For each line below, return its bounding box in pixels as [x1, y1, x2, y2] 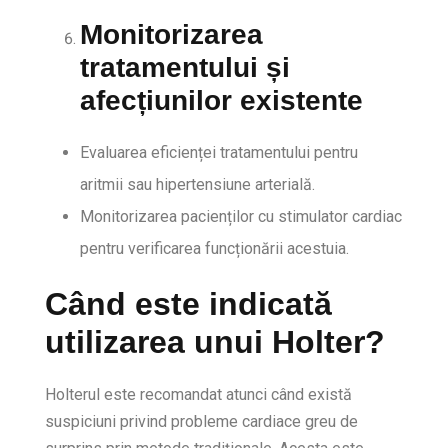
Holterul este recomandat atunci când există [45, 385, 352, 404]
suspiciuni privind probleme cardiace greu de [45, 412, 358, 431]
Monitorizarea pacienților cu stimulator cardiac [80, 207, 402, 226]
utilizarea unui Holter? [45, 324, 385, 360]
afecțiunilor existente [80, 85, 363, 116]
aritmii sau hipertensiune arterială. [80, 175, 315, 194]
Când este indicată [45, 286, 332, 322]
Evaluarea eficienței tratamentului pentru [80, 143, 358, 162]
